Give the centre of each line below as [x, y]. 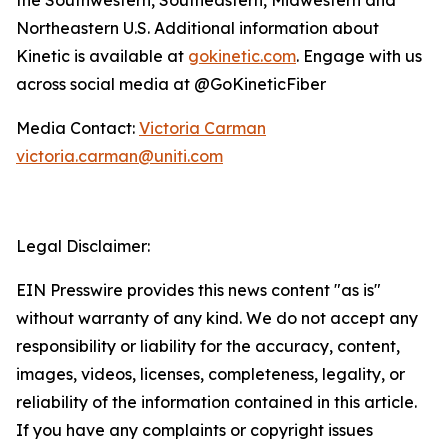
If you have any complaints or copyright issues [194, 429]
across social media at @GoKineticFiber [171, 83]
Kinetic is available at [102, 55]
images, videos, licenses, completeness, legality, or [210, 373]
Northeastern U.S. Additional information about [197, 27]
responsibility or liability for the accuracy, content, [208, 345]
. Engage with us [359, 55]
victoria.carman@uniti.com [119, 155]
